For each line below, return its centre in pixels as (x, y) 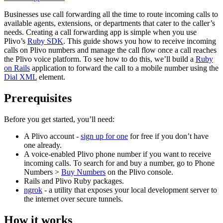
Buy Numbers (83, 172)
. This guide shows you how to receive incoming (140, 41)
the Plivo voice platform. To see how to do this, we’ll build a (100, 59)
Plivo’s (16, 41)
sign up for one (104, 136)
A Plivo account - (52, 136)
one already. (43, 145)
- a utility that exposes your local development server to (130, 190)
